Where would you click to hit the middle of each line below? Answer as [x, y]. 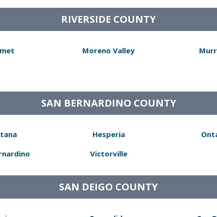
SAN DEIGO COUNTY [108, 187]
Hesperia [108, 134]
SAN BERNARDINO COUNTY [108, 103]
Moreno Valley [108, 50]
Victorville [108, 154]
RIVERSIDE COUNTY [108, 19]
